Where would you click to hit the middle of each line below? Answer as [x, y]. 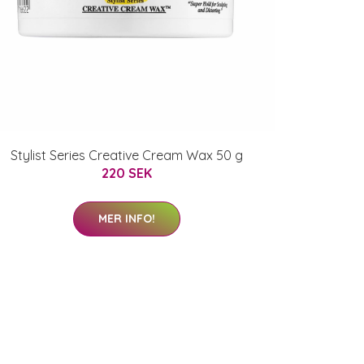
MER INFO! [127, 219]
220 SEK [127, 173]
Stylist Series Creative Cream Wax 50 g [127, 155]
